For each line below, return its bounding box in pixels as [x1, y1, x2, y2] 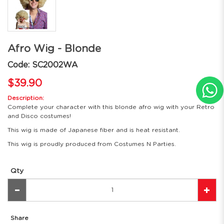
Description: [7, 95, 44, 101]
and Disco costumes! [7, 113, 71, 119]
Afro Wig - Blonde [7, 43, 101, 54]
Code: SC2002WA [7, 61, 78, 69]
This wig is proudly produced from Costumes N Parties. [7, 141, 176, 147]
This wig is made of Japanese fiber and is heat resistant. [7, 127, 180, 133]
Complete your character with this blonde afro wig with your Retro [7, 104, 214, 110]
